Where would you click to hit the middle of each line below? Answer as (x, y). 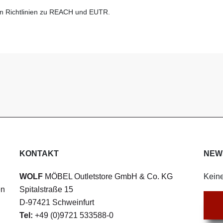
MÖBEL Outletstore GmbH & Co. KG (108, 177)
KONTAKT (39, 154)
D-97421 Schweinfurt (57, 203)
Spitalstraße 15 (46, 190)
